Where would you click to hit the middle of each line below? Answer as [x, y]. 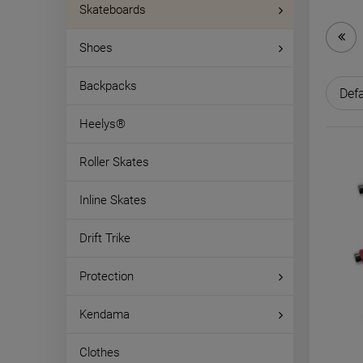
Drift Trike [105, 238]
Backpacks [108, 86]
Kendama [105, 314]
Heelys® [102, 124]
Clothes [100, 352]
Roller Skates [114, 162]
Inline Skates [113, 200]
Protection [107, 276]
